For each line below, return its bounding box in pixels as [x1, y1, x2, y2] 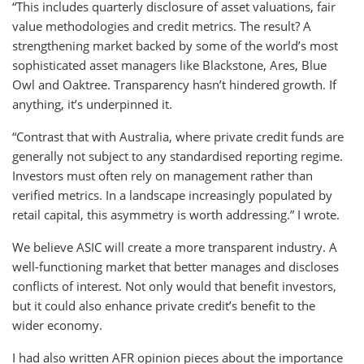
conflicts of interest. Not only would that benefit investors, [12, 277, 336, 294]
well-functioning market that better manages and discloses [12, 258, 339, 275]
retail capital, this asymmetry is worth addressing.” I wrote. [12, 206, 340, 223]
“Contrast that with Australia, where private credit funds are [12, 128, 344, 145]
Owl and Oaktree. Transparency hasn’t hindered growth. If [12, 76, 336, 93]
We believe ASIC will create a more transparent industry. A [12, 238, 337, 255]
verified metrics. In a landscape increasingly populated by [12, 186, 332, 203]
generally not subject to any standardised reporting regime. [12, 147, 343, 164]
